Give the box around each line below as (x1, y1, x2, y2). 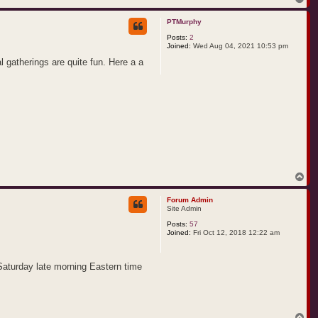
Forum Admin (167, 196, 213, 204)
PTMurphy (167, 17, 202, 26)
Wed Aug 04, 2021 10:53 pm (191, 41, 288, 50)
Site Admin (167, 204, 202, 213)
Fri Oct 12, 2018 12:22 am (191, 229, 280, 237)
